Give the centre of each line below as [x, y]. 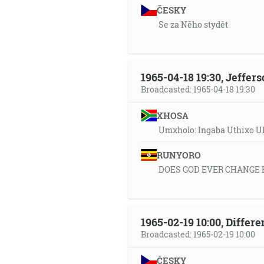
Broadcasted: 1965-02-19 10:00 [198, 234]
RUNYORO [179, 155]
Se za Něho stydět [193, 24]
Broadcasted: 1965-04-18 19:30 [198, 89]
